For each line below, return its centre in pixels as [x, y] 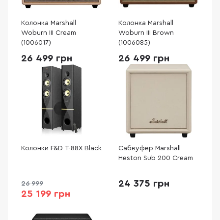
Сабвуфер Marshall [150, 148]
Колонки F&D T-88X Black [61, 148]
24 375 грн [144, 184]
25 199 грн [46, 194]
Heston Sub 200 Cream [156, 158]
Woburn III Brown [146, 33]
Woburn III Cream [49, 33]
